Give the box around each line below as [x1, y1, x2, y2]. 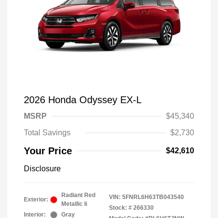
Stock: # [109, 204, 132, 211]
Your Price [24, 145, 72, 156]
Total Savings [24, 128, 71, 137]
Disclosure [24, 164, 61, 173]
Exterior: [24, 196, 48, 203]
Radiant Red [61, 192, 95, 199]
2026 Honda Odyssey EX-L [24, 94, 142, 105]
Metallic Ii [61, 200, 87, 207]
